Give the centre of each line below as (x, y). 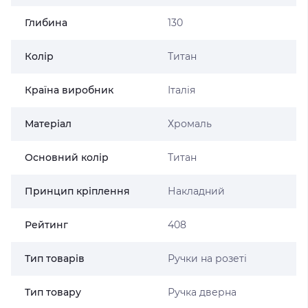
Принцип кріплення (77, 191)
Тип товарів (55, 258)
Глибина (46, 23)
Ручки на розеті (207, 258)
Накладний (196, 191)
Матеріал (48, 124)
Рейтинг (46, 225)
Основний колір (67, 157)
